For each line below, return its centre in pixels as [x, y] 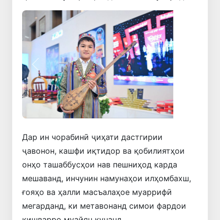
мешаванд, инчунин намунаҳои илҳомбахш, [107, 179]
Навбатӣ [200, 69]
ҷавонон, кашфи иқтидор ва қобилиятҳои [103, 151]
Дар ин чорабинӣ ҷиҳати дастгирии [92, 137]
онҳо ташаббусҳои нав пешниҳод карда [100, 165]
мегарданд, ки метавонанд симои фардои [104, 206]
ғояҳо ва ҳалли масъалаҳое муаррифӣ [97, 192]
